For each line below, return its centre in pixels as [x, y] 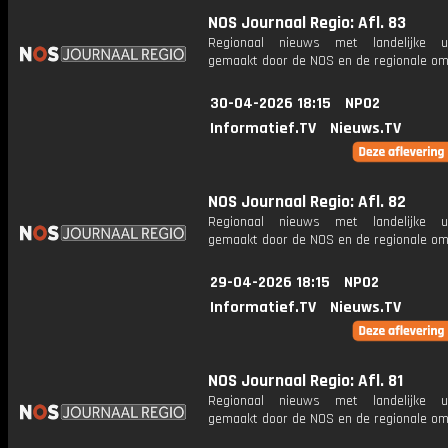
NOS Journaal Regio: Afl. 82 [307, 202]
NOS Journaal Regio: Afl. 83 [307, 23]
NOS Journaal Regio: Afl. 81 [305, 381]
